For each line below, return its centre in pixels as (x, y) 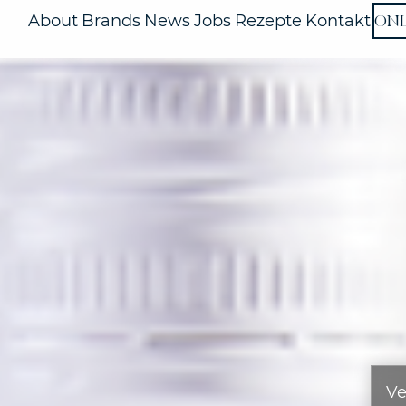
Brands (111, 21)
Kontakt (338, 21)
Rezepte (268, 21)
